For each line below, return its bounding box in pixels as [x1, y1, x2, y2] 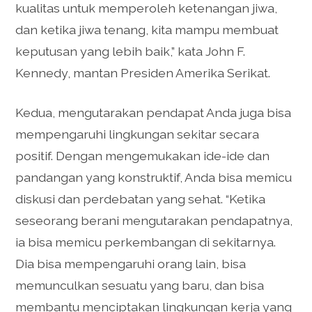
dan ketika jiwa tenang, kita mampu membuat [15, 22, 279, 37]
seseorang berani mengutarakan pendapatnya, [15, 213, 293, 228]
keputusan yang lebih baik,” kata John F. [15, 43, 246, 58]
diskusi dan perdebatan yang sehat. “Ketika [15, 192, 266, 207]
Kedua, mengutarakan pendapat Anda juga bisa [15, 105, 292, 120]
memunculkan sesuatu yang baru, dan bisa [15, 278, 265, 293]
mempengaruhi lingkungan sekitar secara [15, 127, 260, 142]
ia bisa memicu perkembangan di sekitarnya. [15, 235, 276, 250]
